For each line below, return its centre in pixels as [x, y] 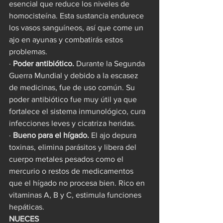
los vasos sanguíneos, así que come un [77, 27]
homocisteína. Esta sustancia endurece [77, 15]
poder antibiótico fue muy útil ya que [74, 99]
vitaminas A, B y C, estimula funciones [76, 195]
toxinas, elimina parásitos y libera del [74, 147]
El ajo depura [114, 135]
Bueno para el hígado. [51, 135]
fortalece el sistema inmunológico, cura [78, 111]
